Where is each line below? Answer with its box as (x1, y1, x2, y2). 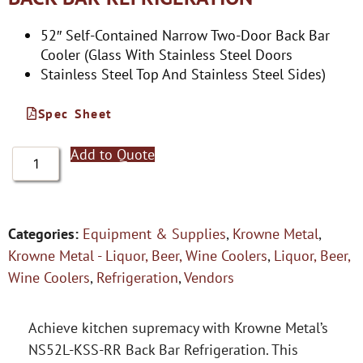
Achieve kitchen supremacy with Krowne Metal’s (28, 318, 328, 337)
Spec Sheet (37, 105, 113, 122)
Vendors (184, 267, 234, 287)
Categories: (8, 224, 79, 243)
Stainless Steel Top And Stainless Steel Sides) (41, 64, 326, 83)
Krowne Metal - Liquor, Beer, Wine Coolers (8, 246, 267, 265)
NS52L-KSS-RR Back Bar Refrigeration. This (28, 340, 298, 359)
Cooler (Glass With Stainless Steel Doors (41, 45, 293, 64)
